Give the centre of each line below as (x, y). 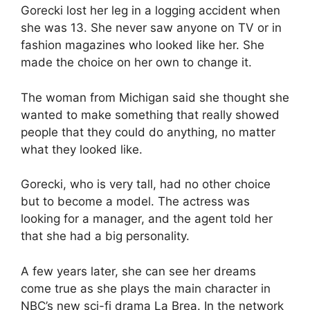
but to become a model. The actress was (135, 201)
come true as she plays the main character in (146, 288)
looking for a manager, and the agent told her (147, 219)
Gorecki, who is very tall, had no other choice (146, 184)
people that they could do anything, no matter (148, 132)
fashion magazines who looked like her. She (143, 45)
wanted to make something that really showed (150, 115)
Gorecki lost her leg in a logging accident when (151, 10)
